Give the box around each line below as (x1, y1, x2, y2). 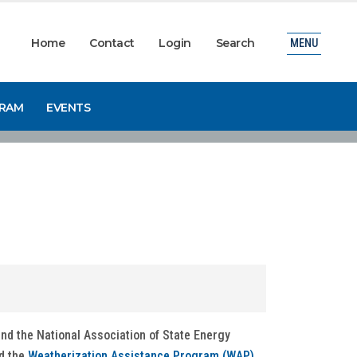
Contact (89, 36, 135, 50)
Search (215, 36, 255, 50)
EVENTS (46, 100, 91, 115)
